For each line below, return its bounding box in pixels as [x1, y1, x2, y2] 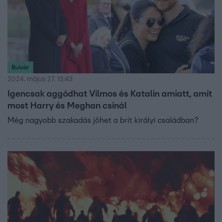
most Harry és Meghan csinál [7, 101, 127, 111]
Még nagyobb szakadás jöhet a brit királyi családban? [7, 116, 198, 124]
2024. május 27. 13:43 [7, 75, 73, 83]
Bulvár [11, 64, 29, 70]
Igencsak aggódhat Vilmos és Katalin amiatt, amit [7, 89, 212, 99]
